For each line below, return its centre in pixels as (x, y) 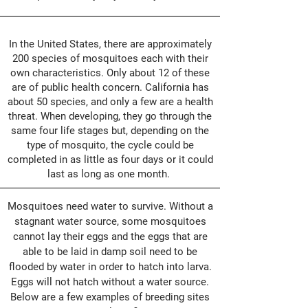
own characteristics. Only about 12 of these (110, 73)
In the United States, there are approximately (110, 44)
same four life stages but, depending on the (110, 131)
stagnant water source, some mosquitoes (110, 221)
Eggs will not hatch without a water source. (110, 282)
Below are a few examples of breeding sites (110, 297)
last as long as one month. (110, 174)
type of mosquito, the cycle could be (110, 145)
